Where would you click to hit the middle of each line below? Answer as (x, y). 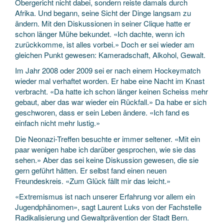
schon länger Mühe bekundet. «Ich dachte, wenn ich (100, 33)
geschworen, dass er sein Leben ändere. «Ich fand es (102, 112)
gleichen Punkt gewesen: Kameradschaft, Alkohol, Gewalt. (110, 54)
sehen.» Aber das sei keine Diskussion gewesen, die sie (107, 159)
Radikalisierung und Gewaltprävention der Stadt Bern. (102, 217)
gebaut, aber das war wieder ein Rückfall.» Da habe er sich (111, 102)
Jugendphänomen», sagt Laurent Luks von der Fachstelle (108, 207)
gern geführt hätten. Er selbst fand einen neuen (91, 170)
